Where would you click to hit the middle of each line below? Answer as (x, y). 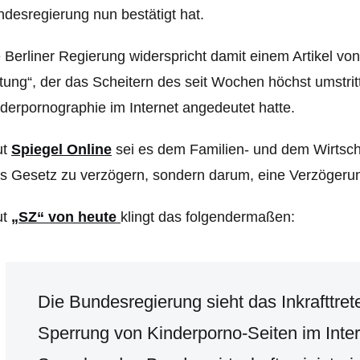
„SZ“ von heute (66, 217)
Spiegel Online (61, 149)
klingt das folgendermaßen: (208, 217)
